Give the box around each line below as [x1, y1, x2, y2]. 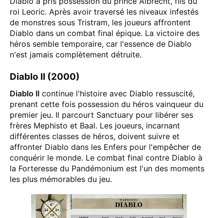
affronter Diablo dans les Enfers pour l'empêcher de [10, 142, 201, 152]
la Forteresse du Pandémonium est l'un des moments [10, 163, 204, 173]
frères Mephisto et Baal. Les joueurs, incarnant [10, 121, 180, 130]
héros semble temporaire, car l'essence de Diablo [10, 39, 192, 49]
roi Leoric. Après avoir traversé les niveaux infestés [10, 7, 199, 17]
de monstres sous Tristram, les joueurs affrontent [10, 18, 191, 27]
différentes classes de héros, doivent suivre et [10, 131, 180, 141]
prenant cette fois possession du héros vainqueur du [10, 99, 203, 109]
